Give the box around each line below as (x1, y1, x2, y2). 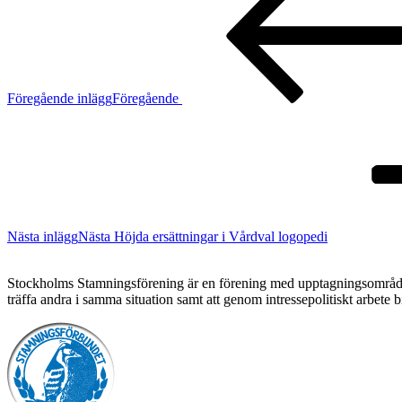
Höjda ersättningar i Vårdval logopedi (114, 228, 328, 244)
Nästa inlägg (7, 228, 78, 244)
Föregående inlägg (7, 90, 112, 106)
